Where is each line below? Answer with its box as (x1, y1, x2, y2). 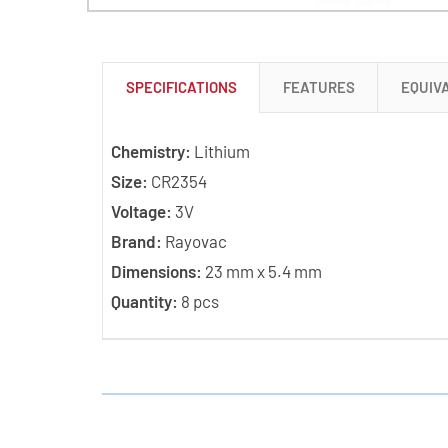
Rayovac (161, 230, 227, 251)
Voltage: (110, 200, 172, 221)
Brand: (110, 230, 162, 251)
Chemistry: (110, 140, 191, 161)
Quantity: (110, 290, 181, 311)
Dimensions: (110, 260, 202, 281)
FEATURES (282, 77, 355, 96)
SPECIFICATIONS (125, 77, 237, 96)
